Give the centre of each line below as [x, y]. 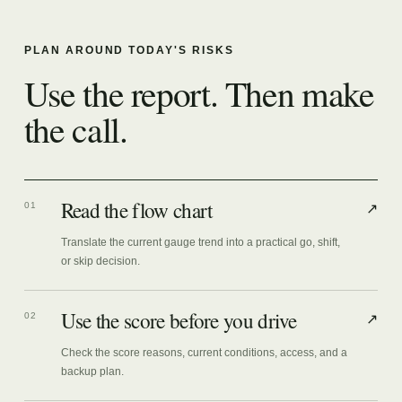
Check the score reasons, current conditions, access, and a [204, 352]
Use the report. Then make [199, 93]
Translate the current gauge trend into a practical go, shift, [200, 242]
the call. [75, 129]
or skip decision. [100, 261]
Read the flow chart [136, 210]
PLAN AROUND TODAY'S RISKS [129, 50]
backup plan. [92, 371]
